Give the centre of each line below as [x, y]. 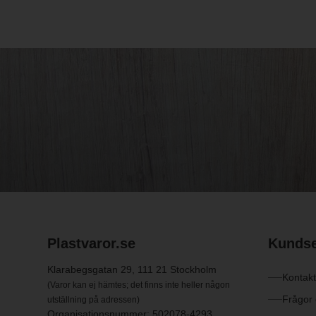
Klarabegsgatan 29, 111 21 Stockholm [132, 269]
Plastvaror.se [92, 243]
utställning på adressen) [94, 299]
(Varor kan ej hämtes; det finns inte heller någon [139, 284]
